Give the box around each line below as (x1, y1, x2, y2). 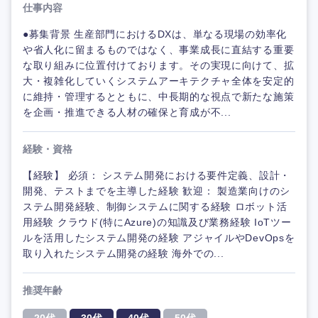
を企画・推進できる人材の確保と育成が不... (23, 106, 231, 119)
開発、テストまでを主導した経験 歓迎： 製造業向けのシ (23, 185, 290, 197)
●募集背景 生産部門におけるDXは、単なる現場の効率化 (23, 28, 287, 40)
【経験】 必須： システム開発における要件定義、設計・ (23, 170, 290, 182)
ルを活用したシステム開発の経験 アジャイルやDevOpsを (23, 232, 295, 244)
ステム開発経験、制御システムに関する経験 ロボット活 (23, 201, 287, 213)
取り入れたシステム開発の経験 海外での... (23, 248, 224, 260)
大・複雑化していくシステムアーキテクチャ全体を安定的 (23, 75, 295, 87)
